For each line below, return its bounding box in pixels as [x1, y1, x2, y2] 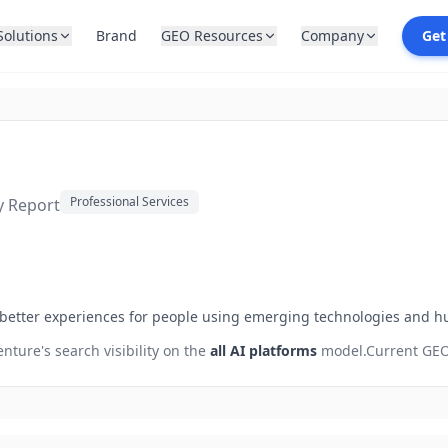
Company [301, 26, 365, 45]
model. [317, 341, 366, 360]
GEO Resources [161, 26, 264, 45]
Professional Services [70, 192, 189, 210]
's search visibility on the [41, 341, 210, 360]
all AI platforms [210, 341, 317, 360]
